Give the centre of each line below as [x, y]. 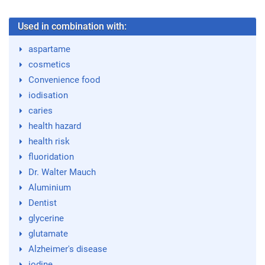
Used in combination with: [72, 27]
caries [40, 111]
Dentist [42, 203]
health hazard [54, 126]
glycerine [46, 219]
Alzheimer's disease [67, 249]
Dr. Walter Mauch [62, 172]
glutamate [48, 234]
